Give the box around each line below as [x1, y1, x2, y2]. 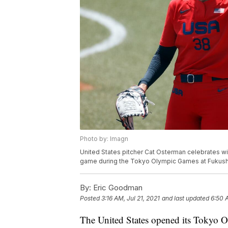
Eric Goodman [91, 183, 142, 193]
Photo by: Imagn [80, 135, 128, 143]
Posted [80, 194, 101, 203]
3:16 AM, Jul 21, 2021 [101, 194, 160, 203]
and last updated [162, 194, 209, 203]
